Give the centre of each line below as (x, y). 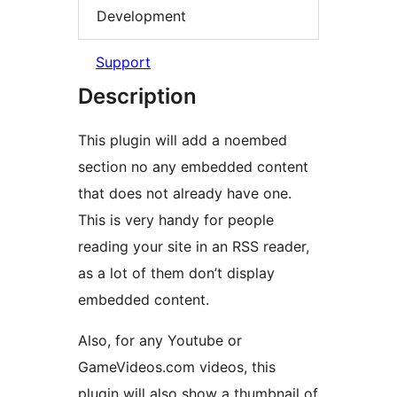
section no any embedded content (193, 167)
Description (137, 97)
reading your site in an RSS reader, (194, 247)
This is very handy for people (176, 220)
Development (141, 16)
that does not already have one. (185, 194)
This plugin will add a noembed (183, 140)
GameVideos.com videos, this (177, 367)
